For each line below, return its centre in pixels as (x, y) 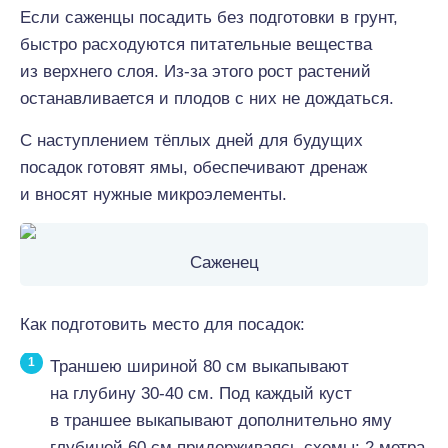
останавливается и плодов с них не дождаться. (207, 98)
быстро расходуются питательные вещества (196, 44)
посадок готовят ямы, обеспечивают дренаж (193, 167)
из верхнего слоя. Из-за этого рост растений (195, 71)
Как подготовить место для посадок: (162, 324)
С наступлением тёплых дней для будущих (191, 140)
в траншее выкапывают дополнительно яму (221, 420)
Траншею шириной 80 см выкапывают (199, 366)
